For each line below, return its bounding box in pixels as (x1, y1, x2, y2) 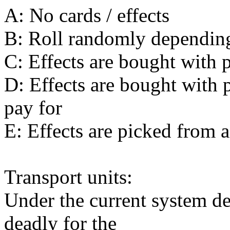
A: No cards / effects (4, 4, 169, 26)
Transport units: (4, 165, 132, 188)
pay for (4, 96, 62, 119)
